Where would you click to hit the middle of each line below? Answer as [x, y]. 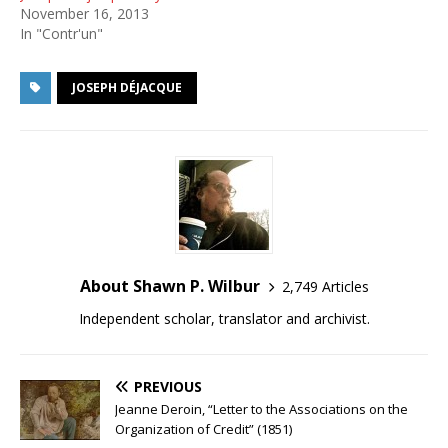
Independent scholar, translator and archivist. [224, 318]
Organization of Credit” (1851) [203, 429]
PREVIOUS [168, 386]
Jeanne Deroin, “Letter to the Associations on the [261, 409]
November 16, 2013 [84, 13]
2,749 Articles [325, 286]
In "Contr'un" [61, 33]
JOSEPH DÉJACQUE [127, 87]
